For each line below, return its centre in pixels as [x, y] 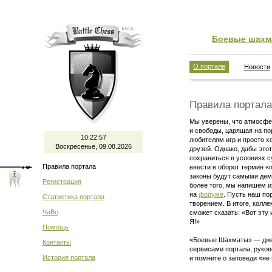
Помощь [56, 227]
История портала [69, 257]
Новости [257, 67]
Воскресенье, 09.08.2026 [93, 146]
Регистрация [62, 182]
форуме [211, 194]
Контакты [57, 242]
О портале [209, 66]
